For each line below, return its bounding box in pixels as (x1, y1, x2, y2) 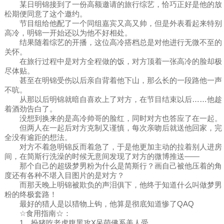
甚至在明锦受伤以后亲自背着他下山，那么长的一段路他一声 (4, 76, 222, 85)
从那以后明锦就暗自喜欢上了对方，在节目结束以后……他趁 (4, 95, 222, 104)
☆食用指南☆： (4, 209, 71, 218)
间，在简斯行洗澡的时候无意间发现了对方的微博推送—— (4, 152, 199, 161)
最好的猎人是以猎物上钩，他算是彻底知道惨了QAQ (4, 199, 194, 208)
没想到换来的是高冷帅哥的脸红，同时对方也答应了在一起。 (4, 114, 222, 123)
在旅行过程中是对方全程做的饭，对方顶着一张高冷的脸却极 (4, 57, 222, 66)
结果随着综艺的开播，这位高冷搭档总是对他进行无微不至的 (4, 38, 222, 47)
